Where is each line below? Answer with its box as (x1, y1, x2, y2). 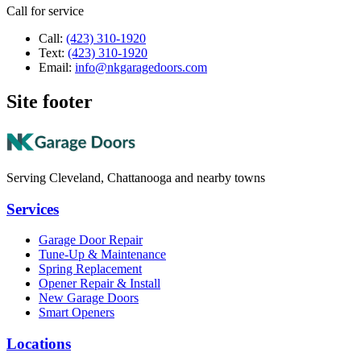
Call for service (6, 4, 84, 19)
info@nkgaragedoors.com (75, 60, 207, 75)
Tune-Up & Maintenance (39, 247, 166, 262)
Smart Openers (39, 305, 114, 320)
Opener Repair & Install (39, 276, 160, 291)
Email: (39, 60, 72, 75)
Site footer (6, 90, 93, 112)
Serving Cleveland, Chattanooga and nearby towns (6, 170, 265, 185)
